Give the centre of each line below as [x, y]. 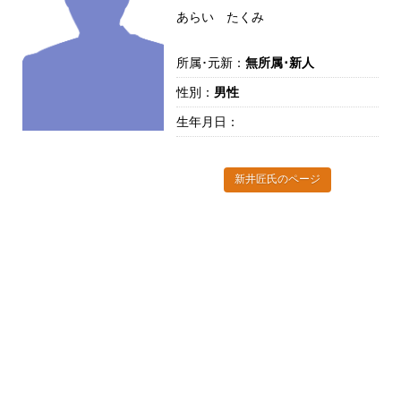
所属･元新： [210, 63]
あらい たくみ [220, 17]
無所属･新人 [279, 63]
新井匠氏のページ [277, 179]
